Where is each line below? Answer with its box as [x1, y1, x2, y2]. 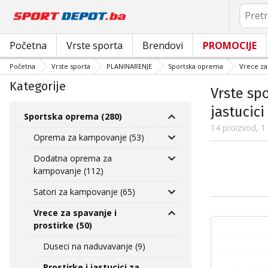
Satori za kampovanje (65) [33, 186, 135, 197]
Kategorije [10, 79, 66, 93]
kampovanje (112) [33, 165, 103, 176]
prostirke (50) [33, 220, 92, 231]
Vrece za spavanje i [33, 207, 117, 218]
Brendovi [142, 39, 183, 52]
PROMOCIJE [203, 39, 257, 52]
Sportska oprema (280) [24, 111, 122, 122]
